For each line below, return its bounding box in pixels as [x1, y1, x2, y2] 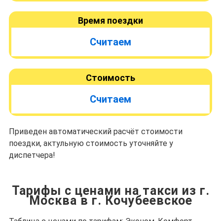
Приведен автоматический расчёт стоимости [9, 127, 183, 136]
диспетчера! [9, 150, 55, 160]
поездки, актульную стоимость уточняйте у [9, 139, 173, 148]
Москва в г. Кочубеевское [29, 193, 192, 208]
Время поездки [78, 15, 143, 26]
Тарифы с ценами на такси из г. [11, 184, 210, 198]
